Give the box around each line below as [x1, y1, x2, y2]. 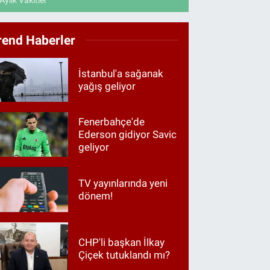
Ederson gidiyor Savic [78, 128, 177, 140]
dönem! [78, 189, 113, 202]
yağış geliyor [78, 80, 136, 92]
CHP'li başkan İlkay [78, 236, 165, 249]
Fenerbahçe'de [78, 115, 145, 128]
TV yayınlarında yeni [78, 177, 168, 189]
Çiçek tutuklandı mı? [78, 249, 171, 262]
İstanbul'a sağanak [78, 67, 164, 80]
